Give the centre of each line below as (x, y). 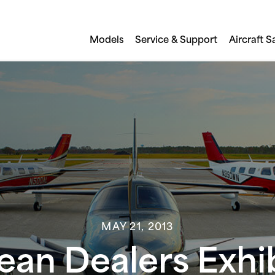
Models (107, 41)
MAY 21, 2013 (137, 228)
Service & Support (176, 41)
